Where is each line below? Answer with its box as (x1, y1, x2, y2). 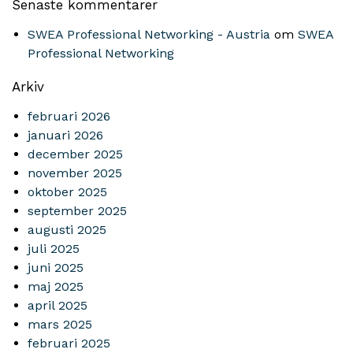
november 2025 (28, 165, 122, 180)
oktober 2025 (28, 184, 107, 199)
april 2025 (28, 298, 87, 313)
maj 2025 (28, 279, 84, 294)
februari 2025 (28, 336, 110, 351)
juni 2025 (28, 260, 84, 275)
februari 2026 (28, 109, 110, 124)
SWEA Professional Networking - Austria (28, 27, 270, 42)
